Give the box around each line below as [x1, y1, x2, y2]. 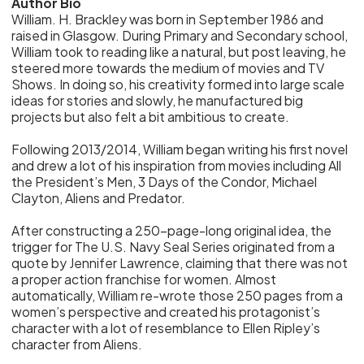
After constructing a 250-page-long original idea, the [11, 222, 332, 239]
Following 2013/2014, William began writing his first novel [11, 141, 349, 158]
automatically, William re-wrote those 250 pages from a [11, 287, 344, 304]
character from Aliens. [11, 336, 143, 353]
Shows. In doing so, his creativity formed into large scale [11, 76, 345, 93]
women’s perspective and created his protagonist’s [11, 303, 321, 320]
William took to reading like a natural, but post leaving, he [11, 43, 347, 60]
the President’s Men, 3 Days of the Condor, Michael [11, 173, 318, 190]
